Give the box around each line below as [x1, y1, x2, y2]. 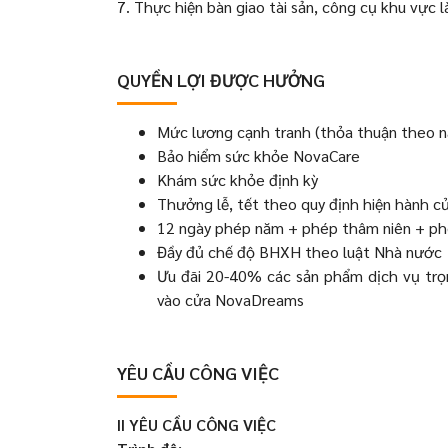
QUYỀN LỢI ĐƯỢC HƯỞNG [117, 68, 325, 91]
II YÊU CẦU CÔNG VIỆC [117, 414, 276, 435]
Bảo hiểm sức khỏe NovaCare [157, 145, 360, 166]
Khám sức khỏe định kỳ [157, 169, 318, 190]
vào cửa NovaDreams [157, 289, 304, 310]
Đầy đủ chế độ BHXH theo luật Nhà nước [157, 241, 442, 262]
